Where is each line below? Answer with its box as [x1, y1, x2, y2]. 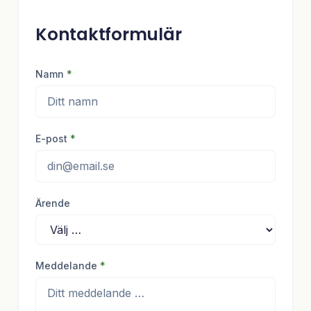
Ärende [35, 197, 70, 210]
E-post [35, 133, 67, 145]
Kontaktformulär [35, 22, 182, 47]
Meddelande [35, 260, 97, 272]
